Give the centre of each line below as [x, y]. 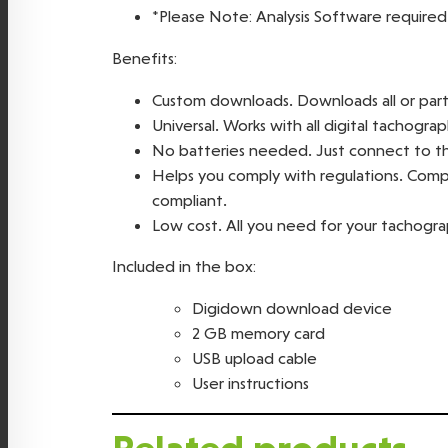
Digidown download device [292, 308]
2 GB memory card [258, 333]
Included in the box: [184, 266]
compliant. [189, 199]
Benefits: [144, 57]
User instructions [250, 383]
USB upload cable [254, 358]
